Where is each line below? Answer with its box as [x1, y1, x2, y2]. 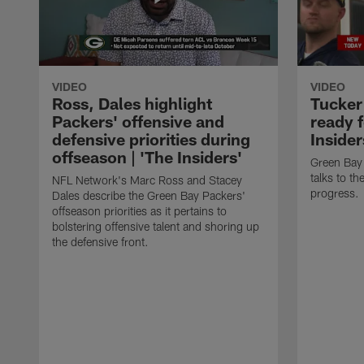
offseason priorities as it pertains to [52, 203, 227, 218]
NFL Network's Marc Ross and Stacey [52, 172, 242, 187]
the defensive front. [52, 234, 149, 249]
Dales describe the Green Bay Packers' [52, 188, 245, 202]
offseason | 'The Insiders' [52, 146, 242, 167]
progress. [310, 185, 359, 200]
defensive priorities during [52, 128, 250, 149]
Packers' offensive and [52, 110, 224, 131]
